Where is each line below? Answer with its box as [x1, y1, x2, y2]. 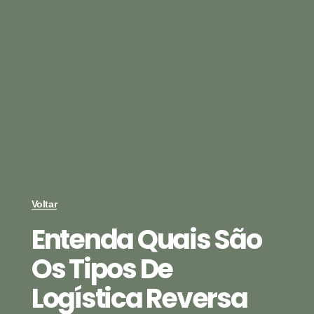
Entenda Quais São [31, 221, 261, 259]
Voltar [31, 198, 57, 210]
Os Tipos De [31, 250, 173, 288]
